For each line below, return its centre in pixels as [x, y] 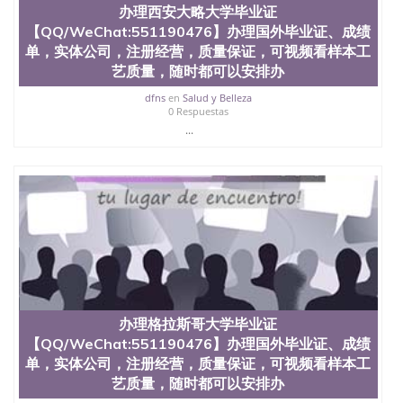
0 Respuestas [198, 111]
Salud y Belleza [217, 97]
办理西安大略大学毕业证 [198, 11]
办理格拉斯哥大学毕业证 [198, 323]
